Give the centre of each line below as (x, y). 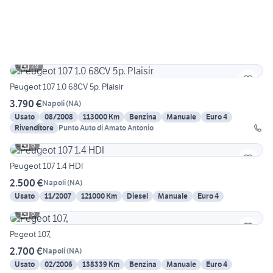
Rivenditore (34, 127)
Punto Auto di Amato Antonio (106, 127)
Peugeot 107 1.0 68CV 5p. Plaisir (66, 86)
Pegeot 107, (30, 234)
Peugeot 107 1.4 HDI (46, 165)
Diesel (137, 196)
